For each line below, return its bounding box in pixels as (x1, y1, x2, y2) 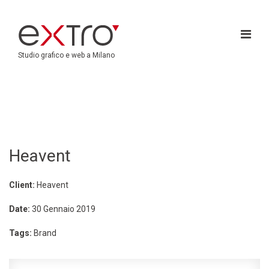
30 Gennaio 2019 (32, 204, 95, 214)
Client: (9, 180, 37, 190)
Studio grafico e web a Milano (18, 51, 115, 59)
